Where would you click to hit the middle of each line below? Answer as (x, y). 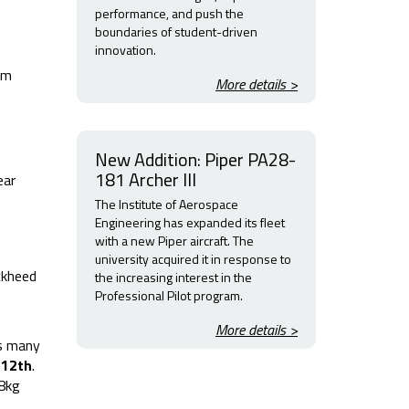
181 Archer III (145, 179)
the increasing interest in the (173, 277)
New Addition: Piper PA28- (195, 159)
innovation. (125, 50)
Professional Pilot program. (168, 295)
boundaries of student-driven (176, 31)
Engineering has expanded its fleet (189, 222)
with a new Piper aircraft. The (174, 241)
